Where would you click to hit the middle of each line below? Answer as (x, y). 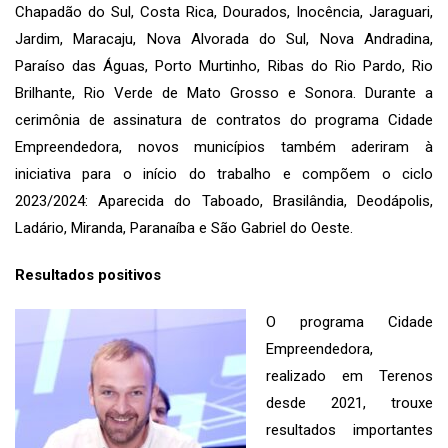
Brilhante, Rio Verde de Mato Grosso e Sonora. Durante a (224, 92)
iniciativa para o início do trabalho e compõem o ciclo (224, 173)
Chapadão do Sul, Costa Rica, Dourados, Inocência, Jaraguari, (224, 11)
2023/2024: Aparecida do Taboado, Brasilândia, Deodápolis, (224, 200)
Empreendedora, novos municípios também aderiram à (224, 146)
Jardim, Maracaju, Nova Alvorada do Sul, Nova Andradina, (224, 38)
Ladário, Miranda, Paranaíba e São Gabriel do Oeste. (184, 227)
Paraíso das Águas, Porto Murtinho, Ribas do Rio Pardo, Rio (224, 65)
